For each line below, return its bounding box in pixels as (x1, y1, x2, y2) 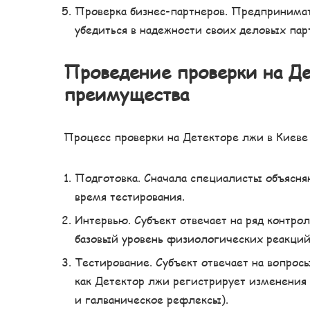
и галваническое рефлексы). (75, 291, 228, 307)
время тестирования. (75, 188, 185, 204)
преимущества (64, 80, 189, 107)
